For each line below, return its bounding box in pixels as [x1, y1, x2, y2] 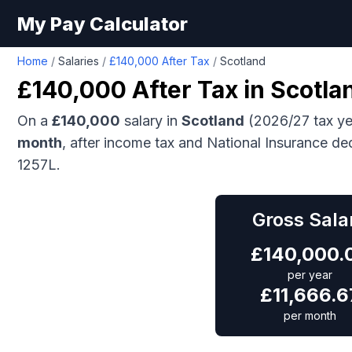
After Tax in [126, 75, 270, 104]
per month [283, 309, 336, 322]
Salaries [58, 54, 99, 68]
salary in [120, 112, 181, 129]
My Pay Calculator [17, 12, 188, 35]
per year [287, 268, 332, 281]
